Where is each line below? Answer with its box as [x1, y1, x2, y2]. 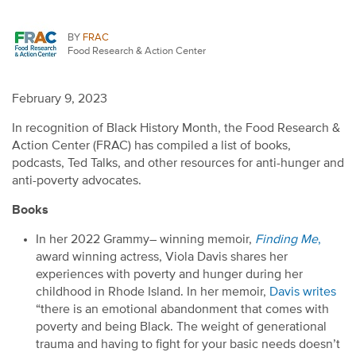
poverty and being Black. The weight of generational [36, 320, 327, 334]
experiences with [36, 268, 133, 281]
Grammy [100, 233, 149, 246]
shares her [230, 250, 288, 264]
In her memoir [184, 285, 263, 299]
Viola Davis [162, 250, 227, 264]
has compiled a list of [131, 139, 254, 153]
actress [120, 250, 159, 264]
